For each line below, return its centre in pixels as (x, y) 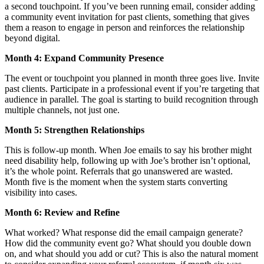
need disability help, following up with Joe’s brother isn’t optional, (128, 160)
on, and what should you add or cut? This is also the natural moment (131, 253)
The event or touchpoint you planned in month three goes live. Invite (132, 78)
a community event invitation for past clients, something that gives (127, 16)
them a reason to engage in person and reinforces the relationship (125, 27)
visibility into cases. (41, 192)
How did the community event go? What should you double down (128, 243)
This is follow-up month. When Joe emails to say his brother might (128, 150)
